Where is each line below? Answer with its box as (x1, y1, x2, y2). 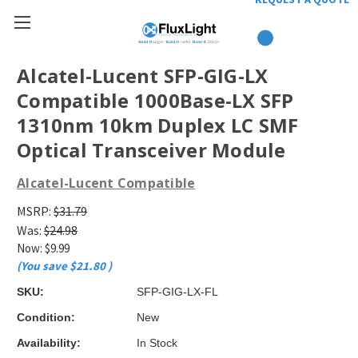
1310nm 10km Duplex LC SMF (17, 112, 299, 139)
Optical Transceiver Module (17, 137, 286, 164)
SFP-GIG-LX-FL (137, 284, 218, 298)
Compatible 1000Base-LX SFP (17, 87, 294, 114)
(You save (17, 258, 67, 273)
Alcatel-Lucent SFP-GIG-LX (17, 62, 268, 89)
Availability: (17, 336, 81, 349)
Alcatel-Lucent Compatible (17, 174, 196, 193)
